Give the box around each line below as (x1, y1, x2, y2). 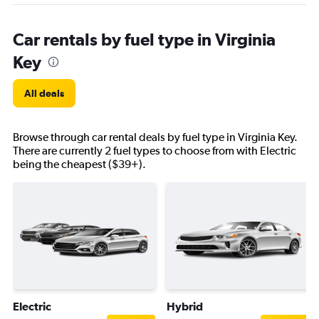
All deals (24, 88, 64, 99)
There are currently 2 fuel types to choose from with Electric (13, 144, 296, 157)
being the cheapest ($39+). (13, 157, 146, 171)
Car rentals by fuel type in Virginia (13, 29, 276, 49)
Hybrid (167, 300, 203, 313)
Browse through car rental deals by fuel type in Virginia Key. (13, 130, 298, 144)
